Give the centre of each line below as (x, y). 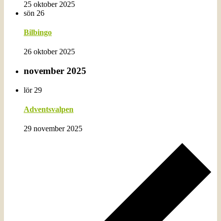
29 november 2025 (53, 129)
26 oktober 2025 (49, 52)
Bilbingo (38, 32)
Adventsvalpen (49, 109)
